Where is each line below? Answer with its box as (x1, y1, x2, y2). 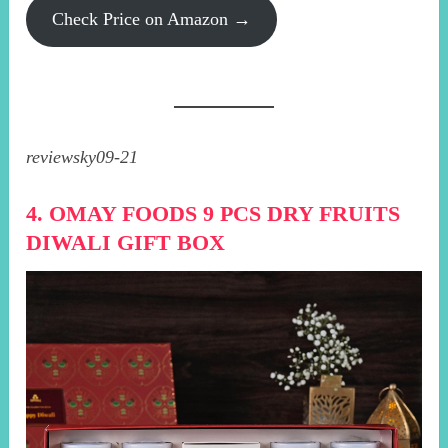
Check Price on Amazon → (52, 8, 252, 29)
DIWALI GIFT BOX (26, 229, 226, 255)
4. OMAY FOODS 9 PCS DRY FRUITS (26, 200, 401, 226)
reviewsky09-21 (26, 146, 139, 167)
